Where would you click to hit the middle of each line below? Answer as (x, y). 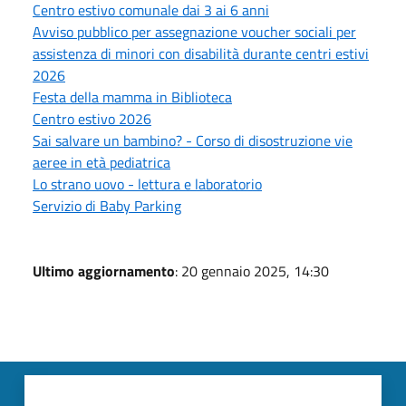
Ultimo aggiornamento (104, 271)
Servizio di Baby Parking (107, 205)
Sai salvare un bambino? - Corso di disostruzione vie (193, 140)
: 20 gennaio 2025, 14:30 (252, 271)
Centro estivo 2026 (92, 118)
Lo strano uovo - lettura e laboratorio (147, 184)
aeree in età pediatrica (101, 162)
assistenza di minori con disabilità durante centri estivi (201, 53)
